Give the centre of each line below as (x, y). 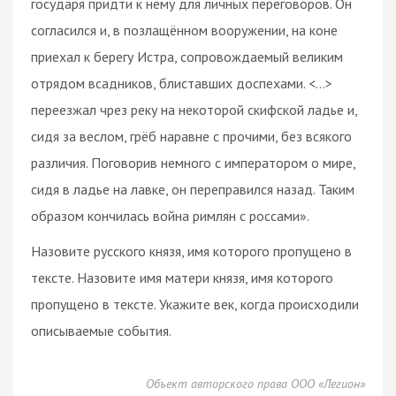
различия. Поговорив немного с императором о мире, (193, 162)
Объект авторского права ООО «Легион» (255, 383)
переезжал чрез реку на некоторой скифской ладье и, (194, 109)
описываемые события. (101, 330)
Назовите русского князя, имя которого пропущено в (191, 251)
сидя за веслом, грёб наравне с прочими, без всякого (191, 136)
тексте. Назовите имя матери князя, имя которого (182, 277)
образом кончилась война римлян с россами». (170, 215)
